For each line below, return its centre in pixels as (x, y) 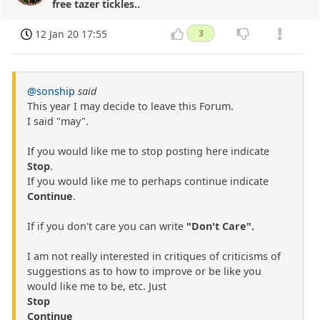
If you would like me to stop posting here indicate (148, 151)
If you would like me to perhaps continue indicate (148, 181)
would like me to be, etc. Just (97, 286)
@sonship (51, 91)
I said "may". (58, 121)
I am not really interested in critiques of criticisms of (154, 256)
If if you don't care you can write (107, 226)
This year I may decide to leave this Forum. (130, 106)
